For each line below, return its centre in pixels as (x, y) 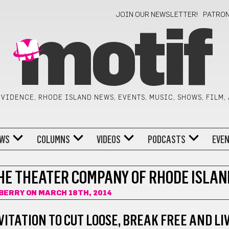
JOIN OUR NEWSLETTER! (157, 15)
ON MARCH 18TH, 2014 (68, 193)
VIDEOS (109, 139)
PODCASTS (166, 139)
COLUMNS (53, 139)
